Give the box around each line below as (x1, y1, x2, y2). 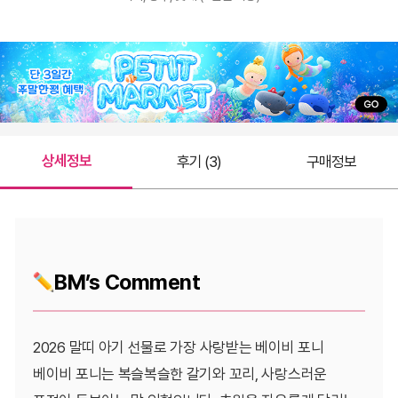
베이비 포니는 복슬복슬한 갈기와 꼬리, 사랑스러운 (33, 364, 327, 383)
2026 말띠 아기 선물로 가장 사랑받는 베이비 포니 (33, 338, 324, 356)
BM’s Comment (54, 268, 200, 295)
